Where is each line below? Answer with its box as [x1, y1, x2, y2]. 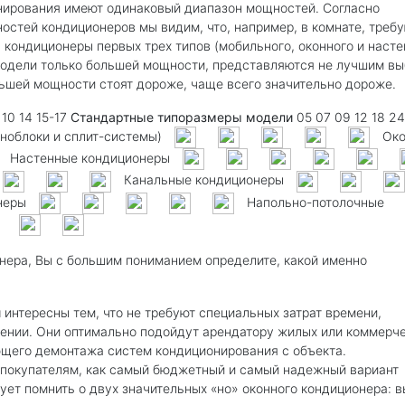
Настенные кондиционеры [6, 150, 174, 166]
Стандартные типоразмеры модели [71, 109, 293, 125]
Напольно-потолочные [243, 193, 384, 210]
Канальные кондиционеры [120, 172, 287, 188]
